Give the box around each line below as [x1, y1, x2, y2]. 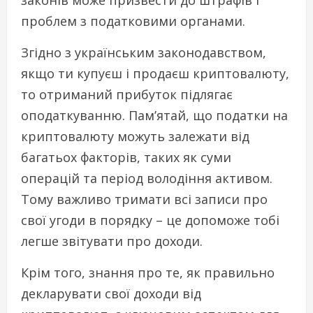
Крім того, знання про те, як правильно [21, 263, 275, 281]
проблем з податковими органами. [21, 12, 245, 29]
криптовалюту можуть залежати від [21, 127, 249, 145]
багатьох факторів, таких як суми [21, 148, 231, 166]
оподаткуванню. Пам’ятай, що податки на [21, 106, 288, 124]
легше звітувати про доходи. [21, 232, 203, 249]
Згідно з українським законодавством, [21, 43, 266, 61]
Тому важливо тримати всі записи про [21, 190, 268, 208]
